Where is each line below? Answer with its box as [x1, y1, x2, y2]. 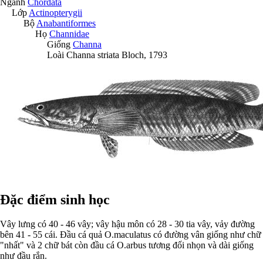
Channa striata [66, 49, 119, 60]
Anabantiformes [36, 18, 96, 28]
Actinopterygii [29, 7, 82, 18]
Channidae [49, 28, 89, 39]
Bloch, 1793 [122, 49, 167, 60]
